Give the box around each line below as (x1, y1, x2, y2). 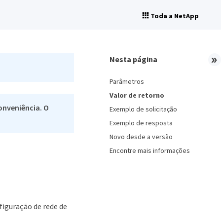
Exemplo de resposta (110, 118, 173, 127)
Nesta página (110, 54, 157, 64)
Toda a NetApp (150, 11, 199, 20)
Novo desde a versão (110, 132, 173, 141)
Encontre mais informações (110, 146, 190, 155)
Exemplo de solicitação (110, 105, 177, 113)
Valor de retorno (110, 91, 164, 100)
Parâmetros (110, 77, 144, 86)
